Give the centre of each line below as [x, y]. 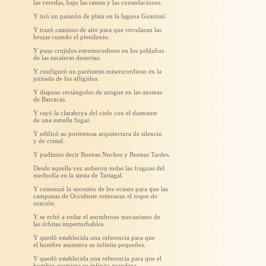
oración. [45, 203]
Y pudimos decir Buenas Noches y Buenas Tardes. [102, 154]
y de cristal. [49, 140]
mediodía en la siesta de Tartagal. [78, 175]
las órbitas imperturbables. [69, 224]
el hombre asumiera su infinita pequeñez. [90, 244]
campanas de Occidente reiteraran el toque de [95, 196]
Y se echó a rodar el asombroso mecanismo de [97, 216]
